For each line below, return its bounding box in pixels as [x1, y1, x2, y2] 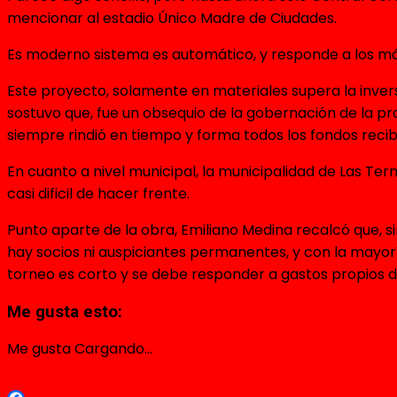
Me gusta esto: [7, 301, 122, 322]
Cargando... [74, 339, 152, 360]
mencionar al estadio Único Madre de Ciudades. [7, 7, 337, 28]
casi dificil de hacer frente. [7, 183, 190, 204]
